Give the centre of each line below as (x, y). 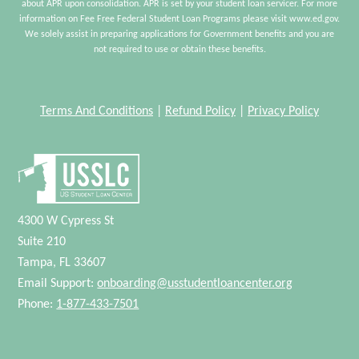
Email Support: (58, 283)
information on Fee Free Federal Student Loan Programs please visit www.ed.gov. (179, 19)
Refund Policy (200, 111)
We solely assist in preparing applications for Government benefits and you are (179, 34)
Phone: (37, 304)
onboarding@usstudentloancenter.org (195, 283)
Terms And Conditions (97, 111)
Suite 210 (42, 242)
